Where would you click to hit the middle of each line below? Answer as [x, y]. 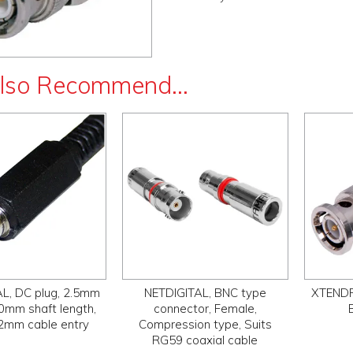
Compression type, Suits [205, 325]
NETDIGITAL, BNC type [205, 293]
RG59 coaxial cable [205, 340]
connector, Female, [205, 309]
